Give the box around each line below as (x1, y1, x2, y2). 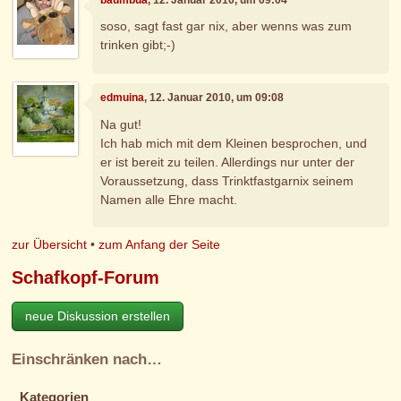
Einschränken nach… (12, 351, 163, 369)
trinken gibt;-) (100, 38, 176, 53)
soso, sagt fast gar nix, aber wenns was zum (100, 19, 353, 34)
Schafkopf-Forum (12, 267, 160, 287)
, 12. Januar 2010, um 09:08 (144, 91, 285, 105)
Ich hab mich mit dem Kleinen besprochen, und (100, 135, 368, 150)
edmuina (100, 91, 145, 105)
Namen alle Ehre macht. (100, 192, 238, 207)
